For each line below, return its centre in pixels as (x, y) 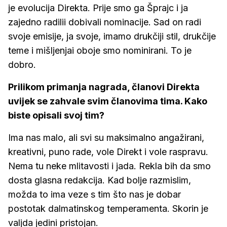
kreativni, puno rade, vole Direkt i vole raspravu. (108, 152)
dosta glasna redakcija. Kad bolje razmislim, (100, 180)
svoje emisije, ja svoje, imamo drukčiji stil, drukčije (112, 36)
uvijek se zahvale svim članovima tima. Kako (108, 101)
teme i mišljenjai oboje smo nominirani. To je (100, 50)
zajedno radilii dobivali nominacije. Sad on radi (105, 22)
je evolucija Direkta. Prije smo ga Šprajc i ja (98, 8)
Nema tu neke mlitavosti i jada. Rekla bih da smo (109, 166)
